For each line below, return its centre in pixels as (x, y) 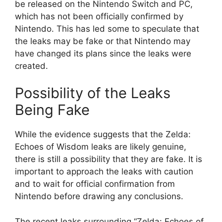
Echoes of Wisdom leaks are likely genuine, (101, 147)
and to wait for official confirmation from (95, 184)
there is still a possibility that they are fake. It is (109, 159)
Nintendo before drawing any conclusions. (99, 196)
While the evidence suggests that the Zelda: (103, 135)
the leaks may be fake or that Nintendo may (103, 41)
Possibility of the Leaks (93, 93)
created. (31, 66)
